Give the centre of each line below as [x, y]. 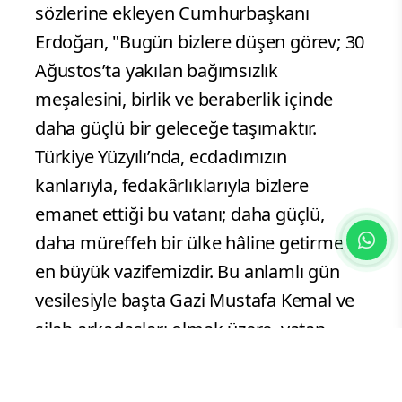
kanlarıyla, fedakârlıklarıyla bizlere [172, 186]
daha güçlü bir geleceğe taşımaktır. [176, 128]
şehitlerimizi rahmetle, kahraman [170, 387]
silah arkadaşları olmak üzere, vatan [180, 329]
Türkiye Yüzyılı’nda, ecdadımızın [161, 157]
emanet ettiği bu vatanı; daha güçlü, [180, 214]
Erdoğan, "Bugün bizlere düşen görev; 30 [200, 42]
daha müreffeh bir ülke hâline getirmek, [197, 243]
